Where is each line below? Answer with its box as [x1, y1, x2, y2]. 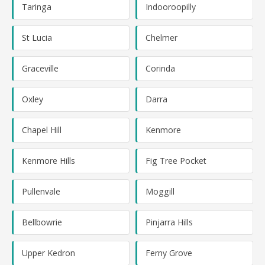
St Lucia [22, 32, 52, 43]
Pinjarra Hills [146, 216, 193, 228]
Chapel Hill [22, 124, 62, 135]
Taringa [22, 1, 51, 12]
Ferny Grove [146, 247, 192, 258]
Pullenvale [22, 186, 60, 197]
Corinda [146, 63, 175, 74]
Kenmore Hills [22, 155, 75, 166]
